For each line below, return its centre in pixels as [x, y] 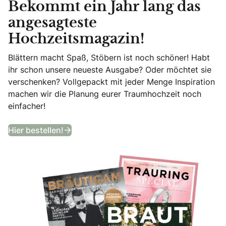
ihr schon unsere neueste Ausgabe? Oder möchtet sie [110, 69]
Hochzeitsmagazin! [76, 39]
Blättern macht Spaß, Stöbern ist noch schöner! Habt [109, 57]
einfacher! [27, 106]
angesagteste [52, 23]
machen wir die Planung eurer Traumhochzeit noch [105, 94]
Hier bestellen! [36, 130]
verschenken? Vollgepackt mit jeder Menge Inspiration [111, 81]
